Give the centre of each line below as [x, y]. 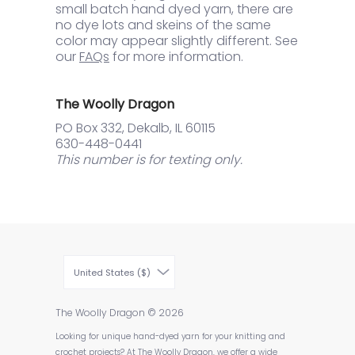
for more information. [176, 57]
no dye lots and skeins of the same [163, 25]
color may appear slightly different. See [177, 41]
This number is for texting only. [149, 160]
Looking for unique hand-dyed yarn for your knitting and [170, 337]
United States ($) [112, 273]
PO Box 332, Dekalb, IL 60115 [136, 128]
